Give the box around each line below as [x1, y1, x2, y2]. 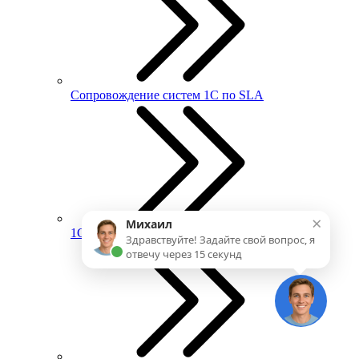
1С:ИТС [71, 226, 115, 240]
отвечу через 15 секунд [126, 247, 242, 261]
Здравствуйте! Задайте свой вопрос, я [126, 232, 315, 247]
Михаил [126, 216, 172, 232]
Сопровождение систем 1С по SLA [71, 88, 264, 103]
